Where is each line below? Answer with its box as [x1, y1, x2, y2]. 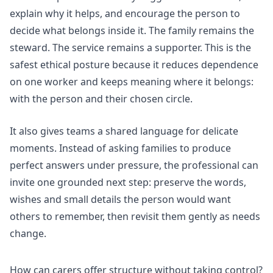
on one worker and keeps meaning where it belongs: [10, 74, 253, 88]
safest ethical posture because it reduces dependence [10, 57, 258, 71]
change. [10, 227, 46, 241]
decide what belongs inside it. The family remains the [10, 23, 254, 37]
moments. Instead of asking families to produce [10, 141, 231, 155]
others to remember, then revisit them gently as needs [10, 210, 260, 224]
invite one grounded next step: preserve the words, [10, 175, 246, 190]
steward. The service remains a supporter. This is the [10, 40, 251, 54]
